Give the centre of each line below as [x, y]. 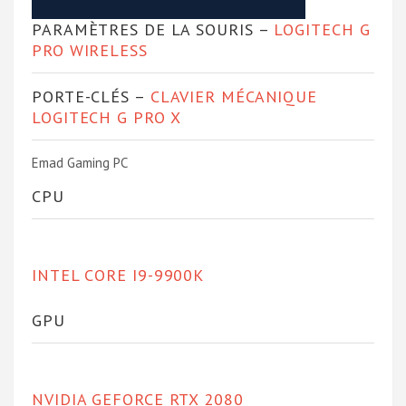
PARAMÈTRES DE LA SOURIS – [153, 29]
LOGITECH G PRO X [106, 117]
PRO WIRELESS [90, 50]
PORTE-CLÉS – [91, 96]
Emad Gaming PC [80, 162]
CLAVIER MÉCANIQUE [234, 96]
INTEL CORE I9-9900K [118, 275]
